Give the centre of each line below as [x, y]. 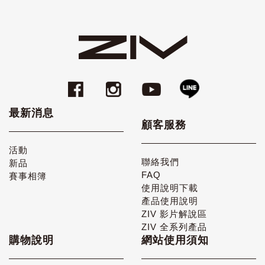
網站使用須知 [175, 240]
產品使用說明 [170, 201]
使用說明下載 [170, 188]
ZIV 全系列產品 [174, 227]
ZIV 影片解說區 [174, 214]
